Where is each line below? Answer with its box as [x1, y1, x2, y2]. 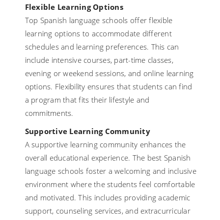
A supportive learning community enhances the [25, 139, 186, 150]
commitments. [25, 108, 74, 118]
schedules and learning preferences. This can [25, 42, 179, 52]
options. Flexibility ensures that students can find [25, 82, 192, 92]
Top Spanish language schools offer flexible [25, 15, 173, 26]
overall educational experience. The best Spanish [25, 153, 191, 163]
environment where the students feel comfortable [25, 179, 195, 190]
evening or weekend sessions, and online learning [25, 68, 194, 79]
